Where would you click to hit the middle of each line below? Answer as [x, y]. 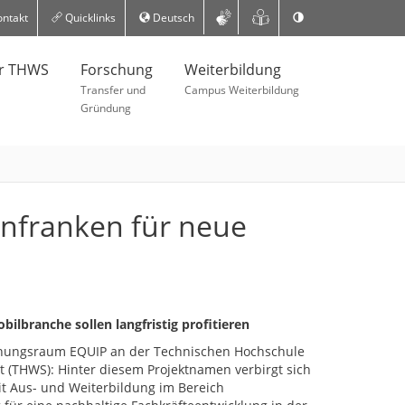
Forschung [117, 70]
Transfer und [113, 90]
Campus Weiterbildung [242, 90]
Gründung [106, 108]
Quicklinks [89, 18]
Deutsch [172, 18]
